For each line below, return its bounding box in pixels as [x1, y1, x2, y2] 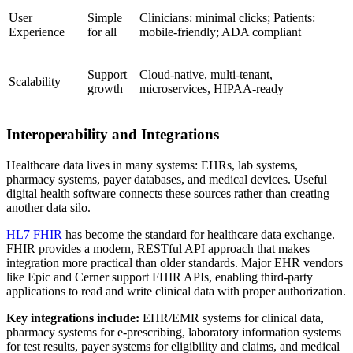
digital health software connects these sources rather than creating [6, 186, 329, 200]
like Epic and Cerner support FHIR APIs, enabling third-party [6, 269, 313, 284]
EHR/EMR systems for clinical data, [139, 310, 324, 325]
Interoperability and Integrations [6, 125, 219, 143]
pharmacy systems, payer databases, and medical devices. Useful [6, 172, 327, 186]
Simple [87, 11, 122, 25]
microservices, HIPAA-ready [139, 82, 284, 96]
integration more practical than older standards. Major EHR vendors [6, 255, 343, 269]
